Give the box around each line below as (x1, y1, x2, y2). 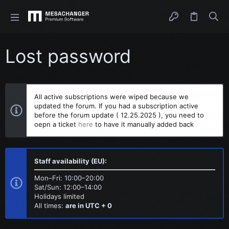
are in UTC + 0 (65, 201, 112, 210)
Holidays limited (34, 192, 84, 200)
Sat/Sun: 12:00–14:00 (34, 183, 102, 191)
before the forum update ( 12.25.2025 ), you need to (34, 111, 204, 119)
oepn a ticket (34, 120, 78, 128)
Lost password (5, 45, 131, 67)
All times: (34, 201, 65, 210)
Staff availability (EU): (34, 157, 107, 165)
